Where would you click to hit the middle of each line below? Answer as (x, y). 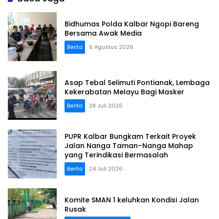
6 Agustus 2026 (111, 47)
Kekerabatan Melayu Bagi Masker (124, 92)
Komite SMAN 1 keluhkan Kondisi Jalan (132, 200)
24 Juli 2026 (106, 169)
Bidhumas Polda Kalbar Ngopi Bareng (107, 24)
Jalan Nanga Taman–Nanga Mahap (129, 146)
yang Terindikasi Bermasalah (116, 155)
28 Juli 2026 (106, 105)
